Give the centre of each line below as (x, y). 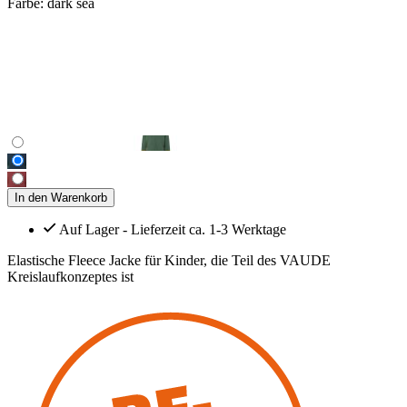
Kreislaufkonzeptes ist (70, 276)
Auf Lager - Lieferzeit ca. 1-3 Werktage (173, 229)
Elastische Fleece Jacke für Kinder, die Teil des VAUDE (169, 260)
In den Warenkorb (61, 197)
